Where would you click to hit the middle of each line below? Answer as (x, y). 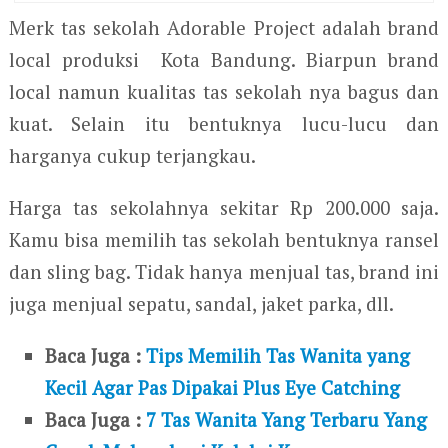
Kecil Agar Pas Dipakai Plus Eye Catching (223, 388)
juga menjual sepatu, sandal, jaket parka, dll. (201, 304)
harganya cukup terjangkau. (132, 156)
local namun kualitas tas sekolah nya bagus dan (224, 92)
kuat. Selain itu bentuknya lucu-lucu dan (224, 124)
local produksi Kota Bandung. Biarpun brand (224, 60)
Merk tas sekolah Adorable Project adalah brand (224, 28)
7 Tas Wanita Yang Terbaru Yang (287, 420)
